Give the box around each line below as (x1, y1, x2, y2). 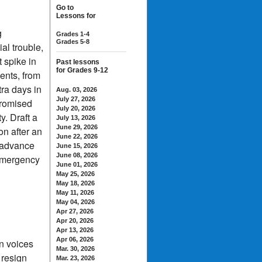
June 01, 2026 (56, 161, 98, 168)
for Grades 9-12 (56, 66, 108, 74)
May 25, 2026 (56, 170, 95, 177)
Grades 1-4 (56, 30, 89, 37)
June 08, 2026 (56, 151, 98, 158)
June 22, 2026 (56, 133, 98, 140)
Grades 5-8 (56, 38, 89, 45)
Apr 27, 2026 (56, 208, 94, 215)
